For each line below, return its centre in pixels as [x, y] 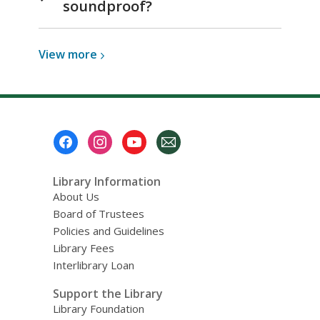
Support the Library [107, 294]
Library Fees [83, 247]
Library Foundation [98, 309]
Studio [122, 122]
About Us [76, 196]
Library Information [106, 181]
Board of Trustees [98, 213]
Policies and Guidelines [108, 230]
